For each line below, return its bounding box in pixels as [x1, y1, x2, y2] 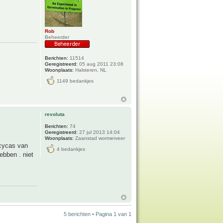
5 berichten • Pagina [64, 211, 113, 217]
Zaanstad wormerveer [74, 135, 125, 141]
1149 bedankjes [57, 78, 94, 84]
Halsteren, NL [74, 67, 107, 73]
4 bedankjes [57, 146, 86, 152]
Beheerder [45, 34, 70, 40]
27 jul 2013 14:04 [78, 129, 120, 135]
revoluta [45, 111, 65, 117]
